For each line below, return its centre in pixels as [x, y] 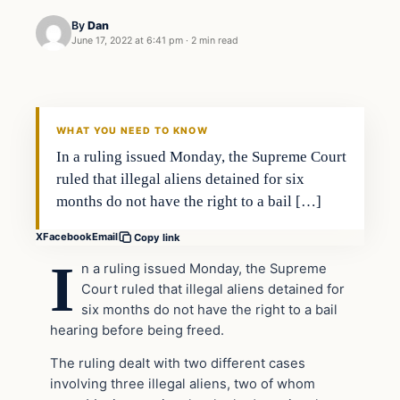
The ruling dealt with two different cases [178, 364]
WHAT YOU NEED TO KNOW [132, 130]
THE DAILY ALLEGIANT [101, 112]
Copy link [157, 237]
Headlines [76, 55]
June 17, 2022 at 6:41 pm [127, 41]
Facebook [67, 237]
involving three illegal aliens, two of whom [183, 384]
